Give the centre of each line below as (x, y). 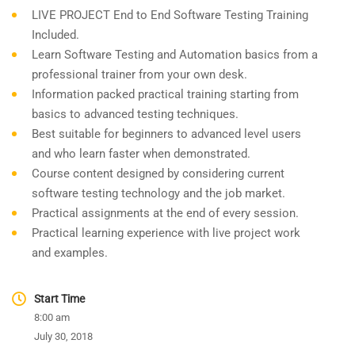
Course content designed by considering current (158, 174)
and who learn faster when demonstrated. (141, 154)
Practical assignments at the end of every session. (165, 214)
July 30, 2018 (63, 337)
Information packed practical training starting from (165, 95)
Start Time (59, 299)
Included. (55, 35)
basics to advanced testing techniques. (135, 115)
